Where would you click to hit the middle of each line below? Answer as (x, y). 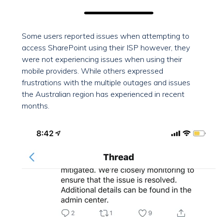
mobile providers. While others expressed (93, 71)
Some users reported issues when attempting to (106, 36)
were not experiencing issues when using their (102, 59)
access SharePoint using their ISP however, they (106, 48)
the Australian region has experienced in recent (103, 94)
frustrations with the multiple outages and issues (106, 83)
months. (36, 106)
